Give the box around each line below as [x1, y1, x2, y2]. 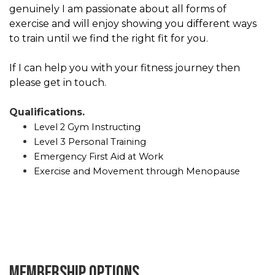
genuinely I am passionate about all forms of [9, 2, 227, 15]
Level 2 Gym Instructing [34, 121, 141, 133]
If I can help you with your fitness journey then [9, 61, 240, 74]
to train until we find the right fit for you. [9, 32, 208, 44]
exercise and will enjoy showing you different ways [9, 17, 257, 29]
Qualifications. [9, 106, 85, 118]
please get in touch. [9, 76, 106, 88]
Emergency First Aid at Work [34, 150, 163, 162]
